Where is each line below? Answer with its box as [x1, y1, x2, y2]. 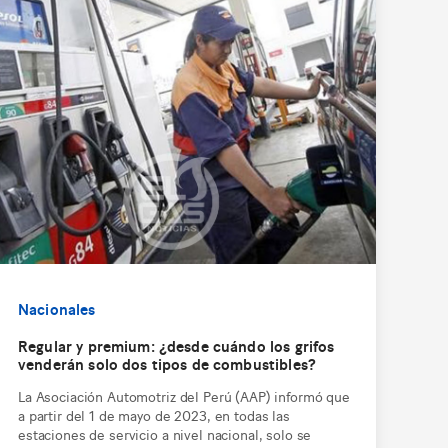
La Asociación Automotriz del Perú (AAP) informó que [18, 385, 350, 405]
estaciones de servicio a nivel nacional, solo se [18, 423, 312, 443]
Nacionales [18, 297, 96, 319]
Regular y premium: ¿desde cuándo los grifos [18, 334, 335, 356]
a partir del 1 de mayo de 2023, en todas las [18, 404, 290, 424]
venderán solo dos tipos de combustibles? [18, 352, 316, 374]
